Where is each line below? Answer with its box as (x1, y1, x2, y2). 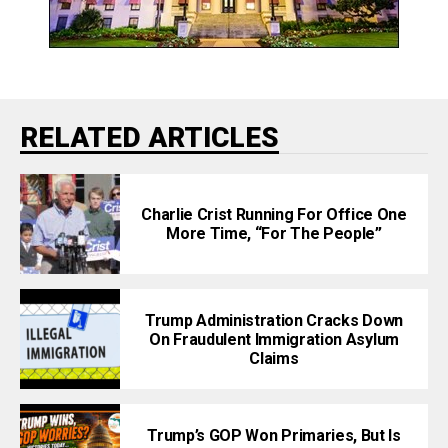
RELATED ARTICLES (20, 121, 279, 155)
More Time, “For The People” (166, 224, 382, 244)
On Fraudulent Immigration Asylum (149, 329, 399, 349)
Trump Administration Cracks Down (145, 310, 403, 330)
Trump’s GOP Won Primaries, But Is (147, 425, 401, 445)
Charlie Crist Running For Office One (141, 205, 407, 225)
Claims (249, 348, 299, 368)
